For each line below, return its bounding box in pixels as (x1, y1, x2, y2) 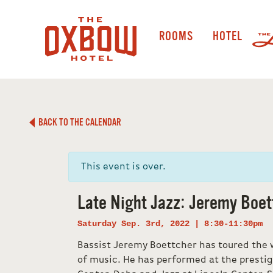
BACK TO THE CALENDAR (35, 117, 122, 128)
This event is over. (81, 162, 166, 172)
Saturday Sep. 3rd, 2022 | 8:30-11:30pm (77, 219, 263, 229)
